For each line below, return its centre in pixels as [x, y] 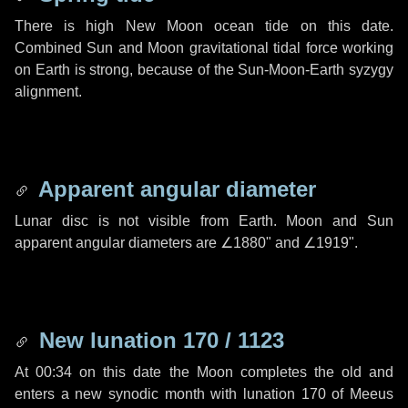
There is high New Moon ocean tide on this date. [204, 26]
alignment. [48, 92]
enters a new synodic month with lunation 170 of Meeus [204, 394]
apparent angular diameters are [117, 243]
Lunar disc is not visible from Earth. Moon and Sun [204, 221]
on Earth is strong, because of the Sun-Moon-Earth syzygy [204, 70]
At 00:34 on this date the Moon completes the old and [204, 372]
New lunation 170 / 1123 [158, 340]
